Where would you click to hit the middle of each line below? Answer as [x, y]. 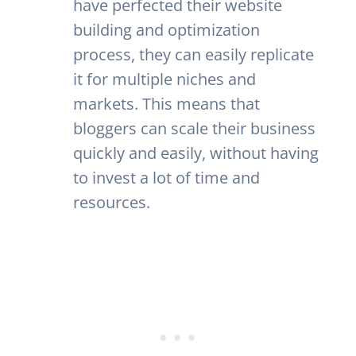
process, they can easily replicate [193, 55]
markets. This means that [166, 104]
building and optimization [166, 30]
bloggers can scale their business [194, 129]
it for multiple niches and [164, 79]
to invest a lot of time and [166, 178]
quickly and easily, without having [195, 153]
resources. [111, 203]
